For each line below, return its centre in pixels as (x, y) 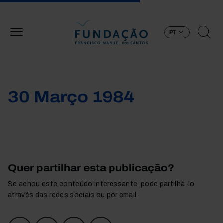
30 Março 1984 (71, 97)
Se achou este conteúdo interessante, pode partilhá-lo (101, 184)
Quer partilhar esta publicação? (91, 168)
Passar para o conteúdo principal (166, 5)
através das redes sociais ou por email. (73, 195)
